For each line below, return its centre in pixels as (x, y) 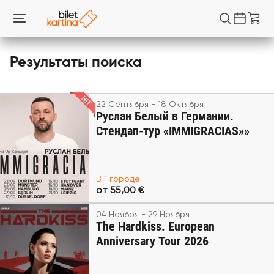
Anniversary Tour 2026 (152, 241)
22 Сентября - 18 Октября (150, 105)
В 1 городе (118, 179)
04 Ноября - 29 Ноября (143, 215)
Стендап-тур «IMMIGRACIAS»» (172, 131)
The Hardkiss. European (155, 226)
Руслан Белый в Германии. (165, 116)
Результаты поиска (76, 62)
